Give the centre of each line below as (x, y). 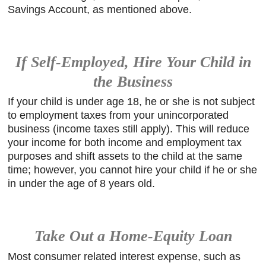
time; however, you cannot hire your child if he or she (133, 170)
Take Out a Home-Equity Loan (133, 236)
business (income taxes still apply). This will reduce (129, 129)
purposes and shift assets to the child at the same (125, 156)
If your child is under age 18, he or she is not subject (132, 102)
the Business (133, 81)
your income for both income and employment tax (125, 142)
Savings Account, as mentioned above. (100, 9)
